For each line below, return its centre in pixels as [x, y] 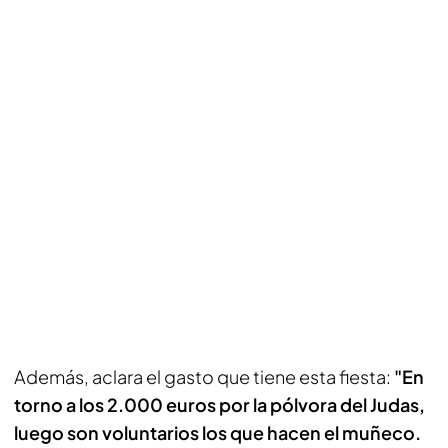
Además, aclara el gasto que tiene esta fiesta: [204, 376]
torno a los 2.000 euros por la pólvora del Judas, [219, 404]
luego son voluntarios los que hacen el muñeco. [217, 432]
